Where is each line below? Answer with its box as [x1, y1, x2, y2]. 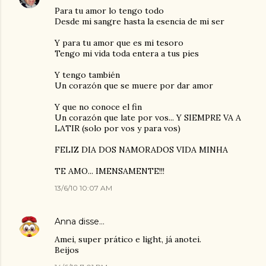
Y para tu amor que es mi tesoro [55, 37, 183, 48]
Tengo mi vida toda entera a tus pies [55, 48, 199, 59]
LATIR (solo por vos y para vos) [55, 123, 180, 134]
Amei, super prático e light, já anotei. [55, 234, 201, 245]
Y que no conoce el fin [55, 102, 142, 112]
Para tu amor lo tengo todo [55, 5, 164, 16]
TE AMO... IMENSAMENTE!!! [55, 166, 164, 176]
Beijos [55, 245, 79, 255]
